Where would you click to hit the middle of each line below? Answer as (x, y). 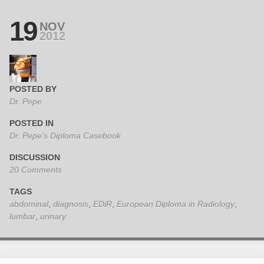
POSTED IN (32, 123)
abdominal (29, 204)
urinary (53, 217)
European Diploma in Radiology (176, 204)
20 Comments (36, 170)
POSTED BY (33, 89)
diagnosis (71, 204)
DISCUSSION (35, 158)
